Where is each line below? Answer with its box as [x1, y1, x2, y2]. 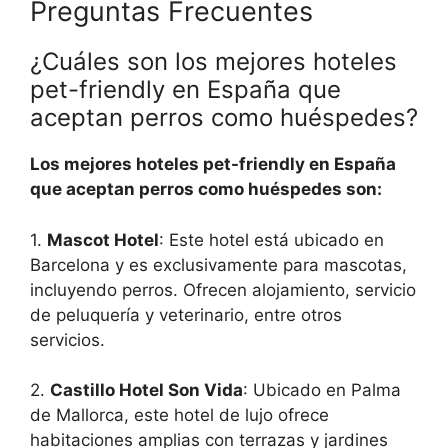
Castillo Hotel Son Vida [50, 380, 243, 401]
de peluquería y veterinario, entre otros [30, 304, 342, 325]
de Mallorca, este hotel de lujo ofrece [30, 405, 329, 426]
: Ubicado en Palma [243, 380, 401, 401]
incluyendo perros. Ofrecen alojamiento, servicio [30, 279, 416, 300]
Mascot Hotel [47, 229, 159, 250]
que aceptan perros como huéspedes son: [30, 179, 382, 200]
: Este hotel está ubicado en [159, 229, 384, 250]
